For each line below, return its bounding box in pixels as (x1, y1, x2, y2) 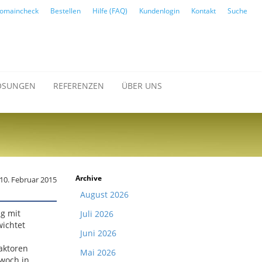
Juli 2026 (80, 208, 113, 219)
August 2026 (80, 189, 129, 200)
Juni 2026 (80, 227, 116, 239)
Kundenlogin (139, 6, 180, 16)
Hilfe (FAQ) (92, 6, 127, 16)
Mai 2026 (80, 247, 116, 258)
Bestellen (50, 6, 81, 16)
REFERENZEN (53, 80, 104, 91)
